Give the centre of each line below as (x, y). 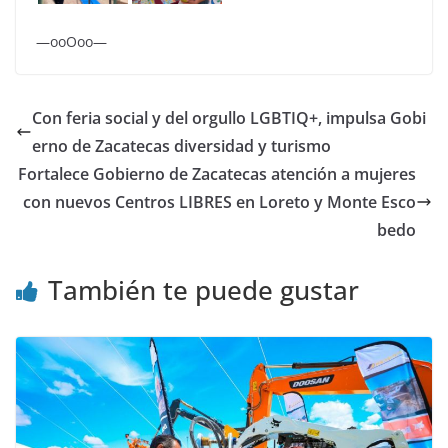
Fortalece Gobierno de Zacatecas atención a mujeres (217, 174)
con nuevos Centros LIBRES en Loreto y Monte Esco (219, 202)
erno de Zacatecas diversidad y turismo (181, 146)
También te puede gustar (203, 290)
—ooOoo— (71, 42)
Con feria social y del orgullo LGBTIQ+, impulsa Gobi (229, 118)
